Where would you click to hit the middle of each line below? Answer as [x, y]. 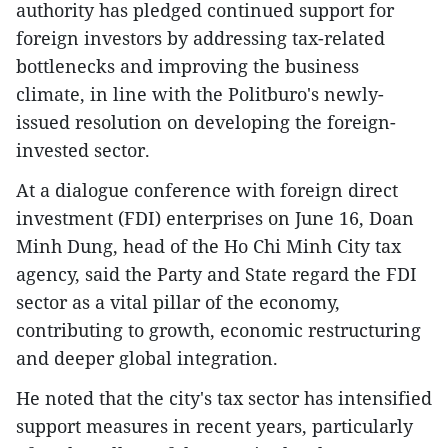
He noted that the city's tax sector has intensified [224, 397]
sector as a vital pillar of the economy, [178, 301]
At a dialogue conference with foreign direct [207, 189]
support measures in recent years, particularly [214, 425]
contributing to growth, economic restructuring [218, 329]
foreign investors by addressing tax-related [200, 37]
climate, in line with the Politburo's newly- [200, 93]
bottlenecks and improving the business [187, 65]
